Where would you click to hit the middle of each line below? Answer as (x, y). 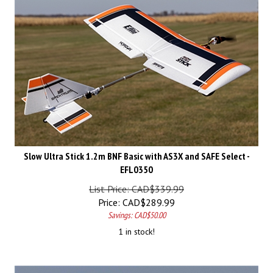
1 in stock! (136, 226)
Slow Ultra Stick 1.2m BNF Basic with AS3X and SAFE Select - (136, 151)
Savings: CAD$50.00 (136, 210)
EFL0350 (136, 164)
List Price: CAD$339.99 (136, 183)
